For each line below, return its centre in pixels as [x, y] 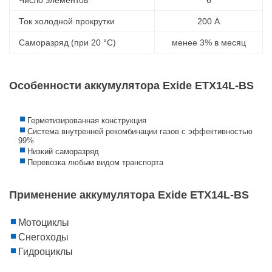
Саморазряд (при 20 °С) [67, 42]
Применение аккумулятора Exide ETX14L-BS [129, 195]
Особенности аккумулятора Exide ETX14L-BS [131, 85]
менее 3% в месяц [209, 42]
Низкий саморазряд [63, 151]
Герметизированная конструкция [87, 120]
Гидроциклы [46, 251]
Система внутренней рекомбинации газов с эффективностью [140, 131]
